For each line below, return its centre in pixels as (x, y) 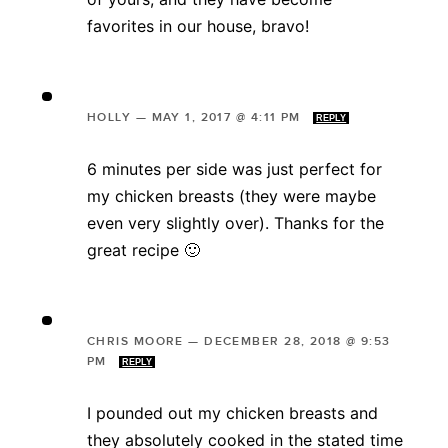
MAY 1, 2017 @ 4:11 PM (228, 117)
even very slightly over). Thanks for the (235, 222)
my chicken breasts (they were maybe (231, 195)
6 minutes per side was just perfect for (234, 168)
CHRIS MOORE (135, 341)
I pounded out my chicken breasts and (232, 412)
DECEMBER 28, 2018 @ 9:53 (297, 341)
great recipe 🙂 (143, 249)
